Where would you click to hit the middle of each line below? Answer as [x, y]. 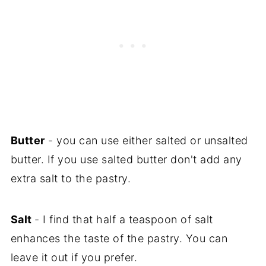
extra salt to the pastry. [71, 178]
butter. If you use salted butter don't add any [126, 159]
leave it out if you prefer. [74, 257]
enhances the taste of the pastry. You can [119, 238]
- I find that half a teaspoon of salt [124, 219]
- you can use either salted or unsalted [146, 140]
